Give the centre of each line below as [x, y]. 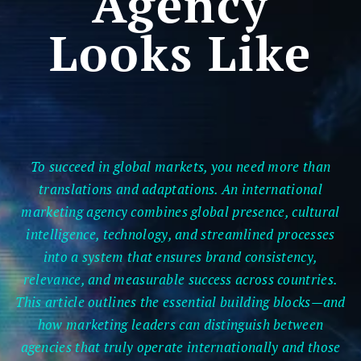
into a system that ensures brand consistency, [180, 256]
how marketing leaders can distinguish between [180, 324]
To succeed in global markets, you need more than [180, 166]
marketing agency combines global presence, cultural [180, 211]
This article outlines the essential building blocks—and [180, 301]
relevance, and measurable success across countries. [180, 279]
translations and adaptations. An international [180, 189]
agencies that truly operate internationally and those [180, 346]
